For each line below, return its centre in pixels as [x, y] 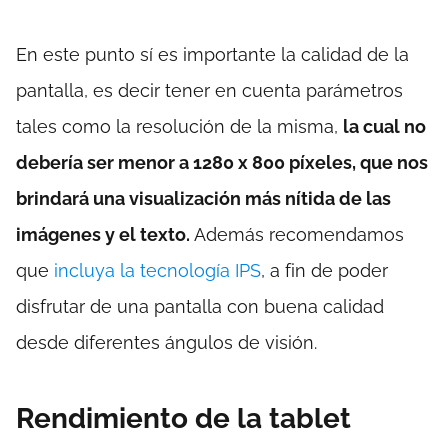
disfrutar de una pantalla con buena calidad [200, 307]
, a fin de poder [324, 271]
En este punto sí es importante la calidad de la [212, 55]
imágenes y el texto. [103, 235]
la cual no [384, 127]
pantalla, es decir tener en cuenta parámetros [209, 91]
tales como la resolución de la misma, [179, 127]
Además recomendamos [297, 235]
